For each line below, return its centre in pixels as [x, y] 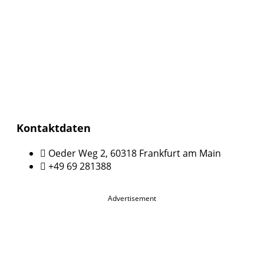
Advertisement [132, 198]
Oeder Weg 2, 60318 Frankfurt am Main [135, 153]
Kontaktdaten [54, 128]
